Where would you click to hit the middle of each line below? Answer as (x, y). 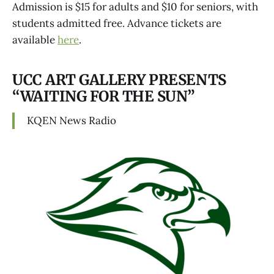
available (35, 39)
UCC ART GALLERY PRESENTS (119, 80)
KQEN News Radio (72, 121)
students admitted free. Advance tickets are (117, 23)
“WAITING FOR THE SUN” (104, 96)
